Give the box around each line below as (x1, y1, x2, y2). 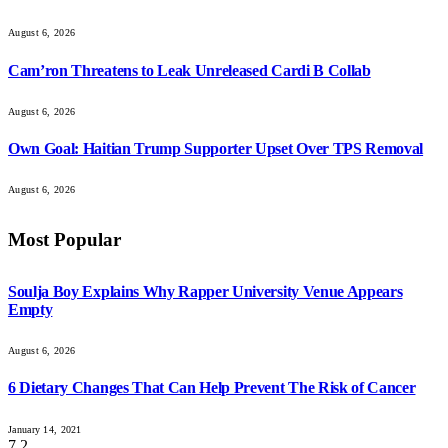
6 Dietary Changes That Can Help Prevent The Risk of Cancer (8, 379, 416, 397)
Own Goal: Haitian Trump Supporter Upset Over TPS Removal (8, 140, 424, 158)
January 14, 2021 (8, 423, 82, 435)
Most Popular (8, 229, 121, 251)
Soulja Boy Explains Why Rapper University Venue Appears (8, 282, 403, 300)
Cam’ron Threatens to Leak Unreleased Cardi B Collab (8, 61, 371, 79)
